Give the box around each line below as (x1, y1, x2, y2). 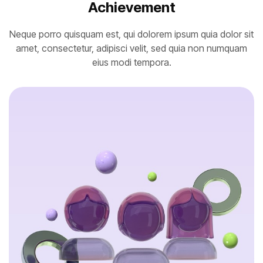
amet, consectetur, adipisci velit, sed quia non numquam (16, 42, 247, 54)
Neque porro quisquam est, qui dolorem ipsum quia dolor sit (9, 28, 254, 40)
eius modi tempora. (92, 56, 171, 68)
